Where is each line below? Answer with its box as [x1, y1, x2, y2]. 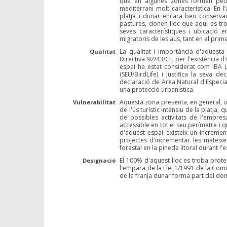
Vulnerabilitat [73, 98, 116, 106]
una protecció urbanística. [120, 85, 195, 94]
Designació [83, 157, 116, 164]
